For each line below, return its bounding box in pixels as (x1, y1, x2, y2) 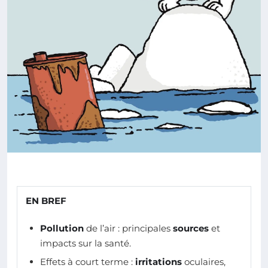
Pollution (40, 223, 84, 234)
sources (173, 223, 209, 234)
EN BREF (26, 195, 66, 206)
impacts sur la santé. (40, 237, 131, 249)
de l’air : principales (84, 223, 173, 234)
